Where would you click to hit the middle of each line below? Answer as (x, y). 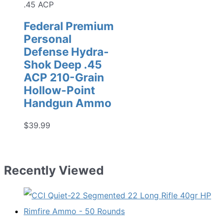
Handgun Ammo (68, 103)
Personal (48, 39)
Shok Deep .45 (63, 65)
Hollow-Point (59, 90)
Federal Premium (69, 26)
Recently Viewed (54, 170)
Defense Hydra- (66, 52)
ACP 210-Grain (64, 77)
